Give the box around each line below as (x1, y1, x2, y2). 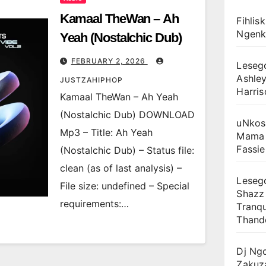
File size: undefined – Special (59, 180, 189, 192)
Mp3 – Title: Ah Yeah (59, 126, 153, 138)
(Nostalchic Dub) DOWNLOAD (59, 109, 195, 121)
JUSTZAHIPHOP (59, 75, 123, 84)
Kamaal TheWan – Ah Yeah (59, 91, 178, 103)
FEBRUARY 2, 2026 (71, 56, 148, 65)
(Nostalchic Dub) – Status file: (59, 144, 194, 156)
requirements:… (59, 198, 129, 210)
